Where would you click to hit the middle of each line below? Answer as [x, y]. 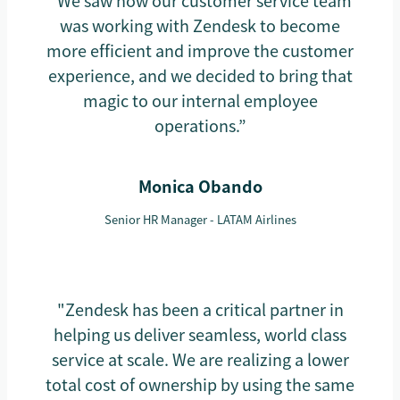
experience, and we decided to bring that [200, 75]
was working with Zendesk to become [200, 25]
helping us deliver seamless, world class [200, 334]
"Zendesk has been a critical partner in [200, 309]
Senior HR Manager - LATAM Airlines [200, 219]
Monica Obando [200, 186]
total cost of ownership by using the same [200, 384]
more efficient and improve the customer [200, 50]
